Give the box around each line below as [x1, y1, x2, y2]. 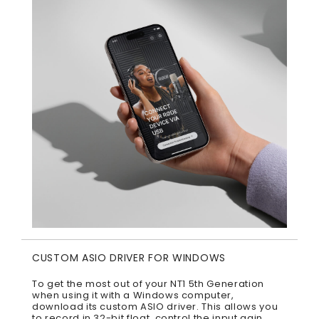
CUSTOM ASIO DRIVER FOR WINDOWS [32, 251, 226, 266]
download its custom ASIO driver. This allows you [32, 300, 278, 314]
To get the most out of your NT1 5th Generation [32, 277, 264, 291]
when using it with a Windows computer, [32, 288, 234, 303]
